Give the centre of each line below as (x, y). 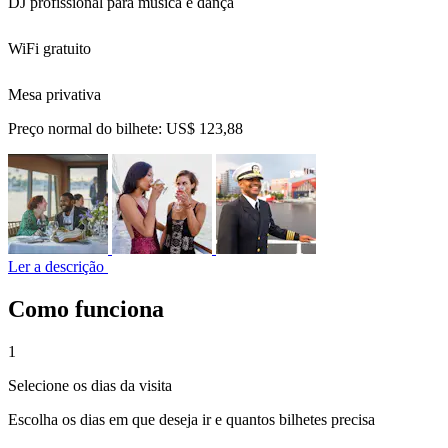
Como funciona (86, 308)
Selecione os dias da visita (90, 385)
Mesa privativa (54, 94)
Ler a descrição (58, 266)
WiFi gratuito (49, 48)
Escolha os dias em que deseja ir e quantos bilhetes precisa (191, 419)
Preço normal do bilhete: (87, 128)
